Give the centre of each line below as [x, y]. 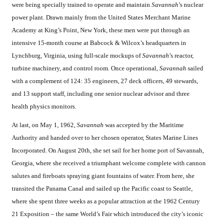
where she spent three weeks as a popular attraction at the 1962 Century [106, 201]
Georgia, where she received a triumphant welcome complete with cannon [109, 163]
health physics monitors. [44, 107]
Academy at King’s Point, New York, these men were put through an [101, 30]
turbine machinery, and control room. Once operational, [86, 68]
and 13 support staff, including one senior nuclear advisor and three [101, 94]
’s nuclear [191, 5]
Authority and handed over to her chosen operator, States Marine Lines [105, 138]
